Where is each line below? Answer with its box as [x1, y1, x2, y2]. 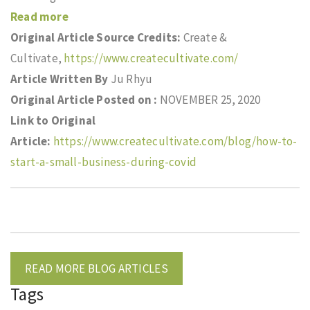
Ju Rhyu [110, 71, 153, 86]
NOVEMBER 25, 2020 [159, 92, 261, 107]
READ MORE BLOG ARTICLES [25, 261, 168, 276]
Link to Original [10, 113, 96, 128]
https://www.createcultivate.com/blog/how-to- [53, 134, 298, 149]
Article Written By [10, 71, 111, 86]
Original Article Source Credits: [10, 30, 183, 45]
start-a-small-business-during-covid [10, 154, 197, 170]
